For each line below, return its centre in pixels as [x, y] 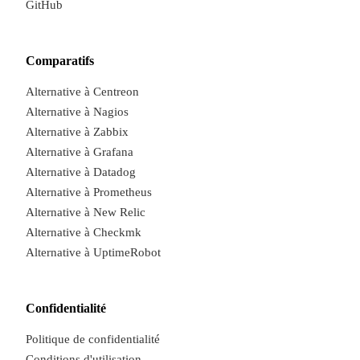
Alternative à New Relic [86, 212]
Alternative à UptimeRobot [93, 252]
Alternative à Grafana [80, 151]
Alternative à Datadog [81, 172]
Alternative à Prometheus [89, 192]
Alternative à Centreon [82, 91]
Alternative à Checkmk [84, 232]
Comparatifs [60, 60]
